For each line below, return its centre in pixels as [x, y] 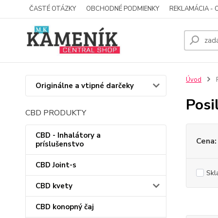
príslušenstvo [60, 144]
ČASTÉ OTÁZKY [53, 9]
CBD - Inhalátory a [68, 135]
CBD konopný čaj [65, 207]
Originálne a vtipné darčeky [85, 86]
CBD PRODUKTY [56, 113]
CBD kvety [54, 186]
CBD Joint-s [56, 165]
